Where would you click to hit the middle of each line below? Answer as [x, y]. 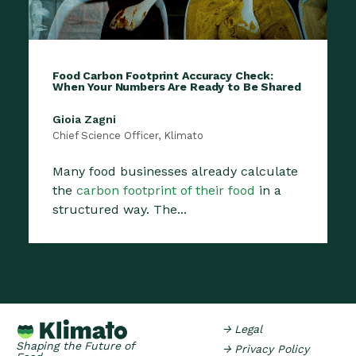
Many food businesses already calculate [175, 172]
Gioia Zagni [84, 120]
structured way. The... [120, 210]
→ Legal [242, 329]
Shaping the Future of [75, 345]
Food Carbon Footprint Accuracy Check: [163, 76]
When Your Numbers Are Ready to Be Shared [177, 87]
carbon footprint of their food [166, 191]
